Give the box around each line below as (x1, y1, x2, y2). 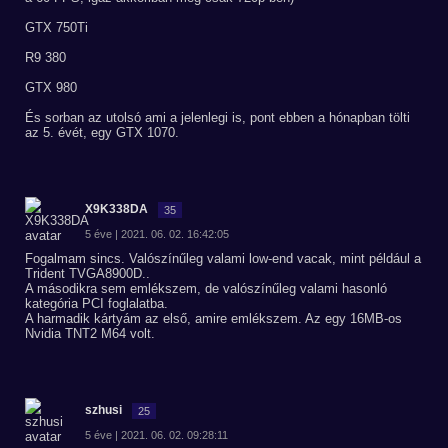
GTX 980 (25, 80, 77, 95)
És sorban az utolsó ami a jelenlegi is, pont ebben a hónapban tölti (25, 110, 410, 125)
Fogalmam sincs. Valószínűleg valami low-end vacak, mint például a (25, 251, 421, 266)
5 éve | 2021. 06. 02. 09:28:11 (85, 429, 228, 441)
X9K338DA (85, 202, 148, 216)
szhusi (85, 403, 122, 417)
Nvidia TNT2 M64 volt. (25, 326, 155, 341)
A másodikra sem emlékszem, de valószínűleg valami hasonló (25, 281, 387, 296)
